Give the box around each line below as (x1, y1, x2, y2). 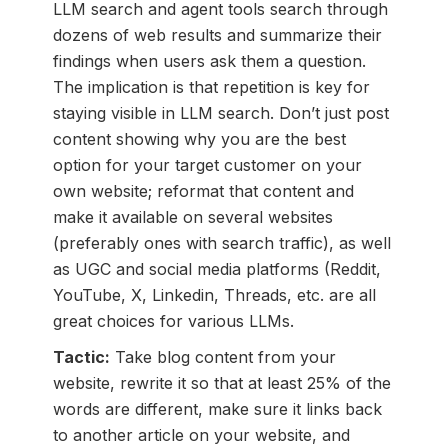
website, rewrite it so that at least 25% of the (52, 373, 391, 394)
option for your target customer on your (52, 155, 362, 176)
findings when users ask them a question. (52, 51, 366, 72)
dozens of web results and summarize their (52, 25, 382, 46)
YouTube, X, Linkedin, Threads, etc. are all (52, 285, 376, 306)
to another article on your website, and (52, 425, 350, 446)
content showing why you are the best (52, 129, 346, 150)
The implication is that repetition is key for (52, 77, 370, 98)
